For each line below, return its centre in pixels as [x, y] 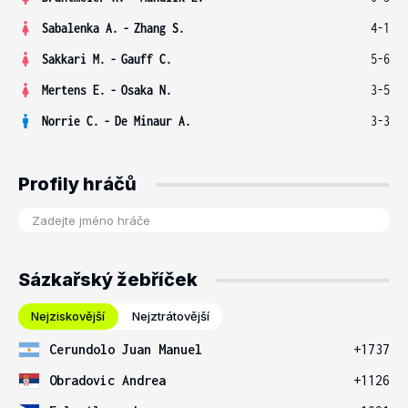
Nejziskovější [68, 316]
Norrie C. [71, 121]
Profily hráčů [77, 184]
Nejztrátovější [171, 316]
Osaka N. [147, 90]
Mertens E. [74, 90]
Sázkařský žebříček [108, 280]
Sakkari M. [74, 59]
